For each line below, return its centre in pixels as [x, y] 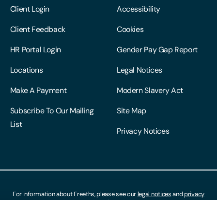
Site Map [131, 110]
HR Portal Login [35, 49]
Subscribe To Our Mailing [52, 110]
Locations [26, 70]
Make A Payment [38, 90]
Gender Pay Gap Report [157, 49]
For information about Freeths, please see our [75, 194]
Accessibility [138, 9]
